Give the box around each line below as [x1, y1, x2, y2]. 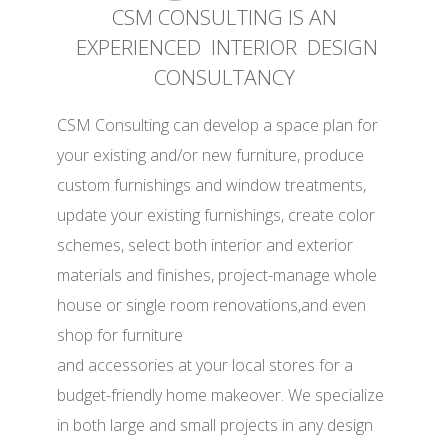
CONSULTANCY [153, 63, 295, 92]
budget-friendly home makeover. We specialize [57, 384, 385, 407]
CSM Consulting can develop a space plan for [57, 114, 379, 137]
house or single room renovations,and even [57, 294, 367, 317]
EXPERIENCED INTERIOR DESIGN [70, 33, 378, 62]
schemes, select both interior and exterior [57, 234, 354, 257]
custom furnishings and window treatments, [57, 174, 367, 197]
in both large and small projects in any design [57, 414, 374, 437]
